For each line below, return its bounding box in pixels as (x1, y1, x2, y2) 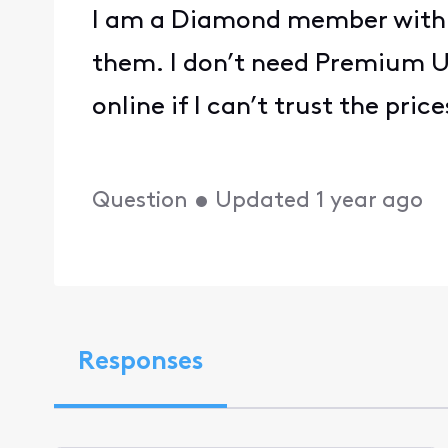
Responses (77, 350, 203, 376)
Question (92, 189, 189, 213)
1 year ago (316, 189, 424, 213)
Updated (215, 189, 311, 213)
